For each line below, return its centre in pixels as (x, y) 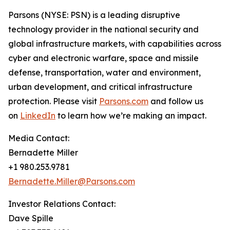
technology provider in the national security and (103, 29)
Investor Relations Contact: (62, 204)
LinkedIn (38, 116)
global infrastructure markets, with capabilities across (115, 44)
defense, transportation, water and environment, (104, 72)
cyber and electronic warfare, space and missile (103, 58)
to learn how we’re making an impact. (131, 116)
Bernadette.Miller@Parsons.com (72, 181)
